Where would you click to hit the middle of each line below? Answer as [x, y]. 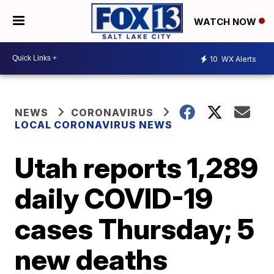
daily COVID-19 [114, 198]
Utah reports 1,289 [137, 167]
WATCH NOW [226, 21]
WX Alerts [238, 59]
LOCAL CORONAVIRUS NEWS [94, 124]
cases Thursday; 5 [135, 228]
